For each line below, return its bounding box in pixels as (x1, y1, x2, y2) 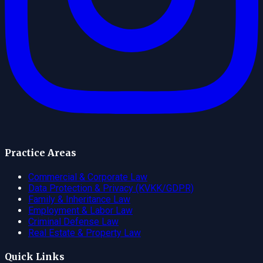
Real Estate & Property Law (28, 227, 141, 238)
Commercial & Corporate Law (28, 171, 147, 183)
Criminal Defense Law (28, 215, 119, 227)
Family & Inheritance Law (28, 193, 130, 205)
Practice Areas (5, 147, 76, 159)
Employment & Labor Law (28, 204, 133, 216)
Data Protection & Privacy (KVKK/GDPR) (28, 182, 194, 194)
